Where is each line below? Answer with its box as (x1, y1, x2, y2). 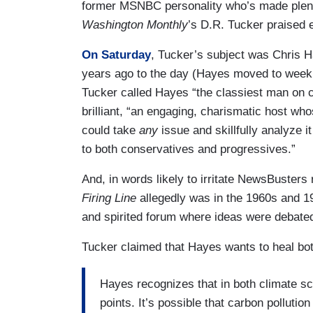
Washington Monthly (82, 17, 188, 31)
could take (82, 123, 139, 137)
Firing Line (82, 191, 136, 205)
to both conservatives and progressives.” (82, 142, 296, 156)
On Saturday (82, 48, 151, 61)
